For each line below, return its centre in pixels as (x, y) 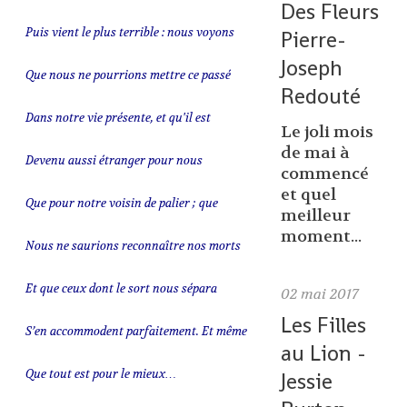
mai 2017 (329, 294)
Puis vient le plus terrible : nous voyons (129, 33)
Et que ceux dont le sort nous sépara (121, 289)
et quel (308, 195)
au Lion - (323, 352)
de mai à (315, 154)
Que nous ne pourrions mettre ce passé (128, 75)
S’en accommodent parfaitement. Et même (136, 332)
